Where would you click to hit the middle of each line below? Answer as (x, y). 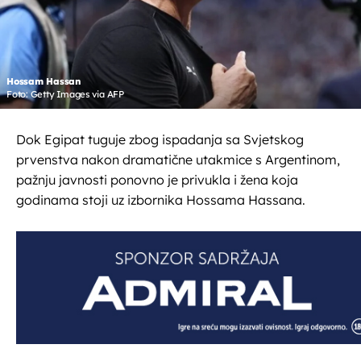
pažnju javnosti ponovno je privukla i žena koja (157, 180)
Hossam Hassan (44, 82)
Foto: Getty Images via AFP (66, 95)
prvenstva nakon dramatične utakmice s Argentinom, (178, 160)
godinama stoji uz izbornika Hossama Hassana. (161, 200)
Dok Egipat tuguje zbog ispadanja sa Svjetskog (160, 140)
